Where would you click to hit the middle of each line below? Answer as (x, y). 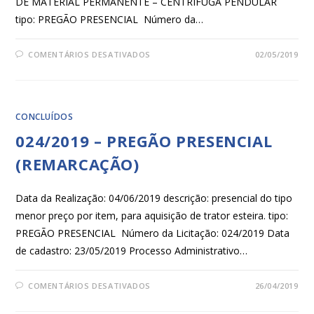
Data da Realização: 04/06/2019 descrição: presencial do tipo (154, 198)
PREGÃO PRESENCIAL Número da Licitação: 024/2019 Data (153, 233)
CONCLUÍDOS (45, 117)
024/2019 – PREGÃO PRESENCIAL (144, 141)
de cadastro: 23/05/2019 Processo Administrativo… (132, 251)
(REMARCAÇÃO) (77, 164)
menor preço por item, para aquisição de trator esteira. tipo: (152, 216)
